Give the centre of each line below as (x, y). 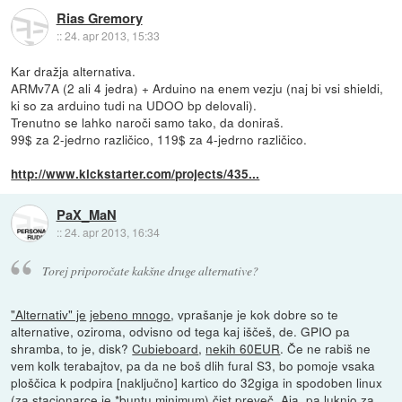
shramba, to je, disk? (72, 349)
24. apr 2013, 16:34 (112, 232)
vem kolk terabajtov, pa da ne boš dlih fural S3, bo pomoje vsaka (193, 366)
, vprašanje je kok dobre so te (255, 315)
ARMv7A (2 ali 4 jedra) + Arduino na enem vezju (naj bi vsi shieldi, (197, 88)
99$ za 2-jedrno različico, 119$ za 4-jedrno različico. (159, 140)
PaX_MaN (86, 214)
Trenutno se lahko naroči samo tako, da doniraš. (148, 122)
